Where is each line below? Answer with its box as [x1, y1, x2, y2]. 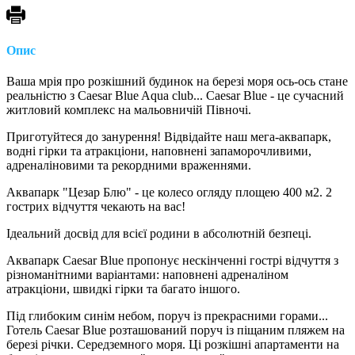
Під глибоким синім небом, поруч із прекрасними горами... [6, 309, 328, 323]
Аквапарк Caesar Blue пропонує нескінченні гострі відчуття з [6, 254, 338, 268]
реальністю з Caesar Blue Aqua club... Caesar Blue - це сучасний [6, 89, 344, 103]
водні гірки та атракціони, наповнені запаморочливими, [6, 144, 311, 158]
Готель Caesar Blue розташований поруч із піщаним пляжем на [6, 323, 345, 338]
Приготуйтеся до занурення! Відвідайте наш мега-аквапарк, [6, 130, 331, 144]
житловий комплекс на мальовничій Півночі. [6, 103, 254, 117]
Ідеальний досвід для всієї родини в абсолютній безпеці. [6, 227, 311, 241]
